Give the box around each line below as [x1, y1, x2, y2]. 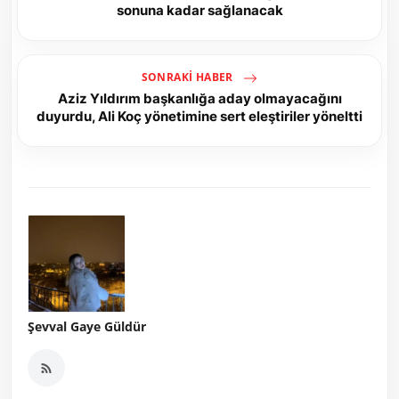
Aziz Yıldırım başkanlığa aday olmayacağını [57, 90, 342, 108]
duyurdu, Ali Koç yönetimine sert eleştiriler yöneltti [37, 108, 362, 126]
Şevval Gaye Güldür [28, 318, 146, 336]
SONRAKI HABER [141, 69, 237, 85]
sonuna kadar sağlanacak [116, 2, 283, 20]
